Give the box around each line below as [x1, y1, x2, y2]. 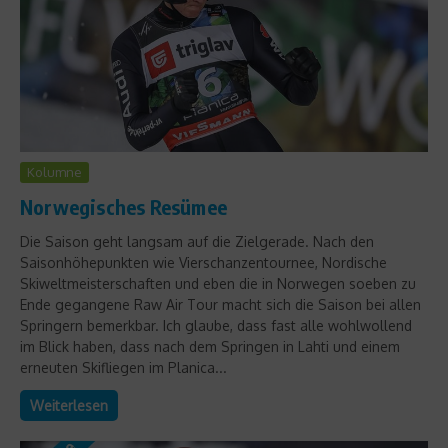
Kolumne [27, 163, 82, 180]
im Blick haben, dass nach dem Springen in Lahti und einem [20, 337, 400, 355]
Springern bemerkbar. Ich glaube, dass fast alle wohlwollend [20, 316, 412, 334]
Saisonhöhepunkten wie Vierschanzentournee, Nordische [20, 253, 387, 271]
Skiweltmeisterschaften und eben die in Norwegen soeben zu [20, 274, 416, 292]
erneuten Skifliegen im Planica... [20, 358, 227, 376]
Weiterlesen [30, 396, 108, 414]
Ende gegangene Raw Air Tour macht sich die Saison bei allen [20, 295, 421, 313]
